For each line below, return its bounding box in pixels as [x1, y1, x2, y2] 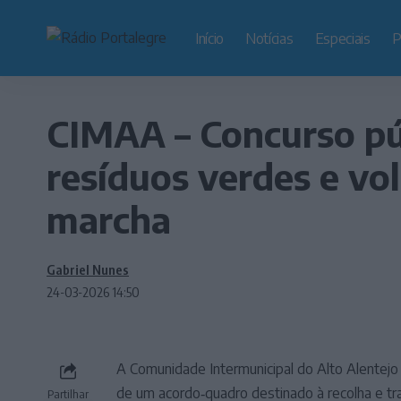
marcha [47, 197, 171, 242]
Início [195, 29, 225, 47]
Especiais [314, 29, 371, 47]
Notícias [245, 29, 294, 47]
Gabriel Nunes [47, 261, 129, 277]
